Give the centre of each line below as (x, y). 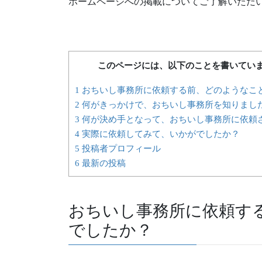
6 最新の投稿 (100, 163)
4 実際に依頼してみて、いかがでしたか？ (157, 133)
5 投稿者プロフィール (118, 148)
